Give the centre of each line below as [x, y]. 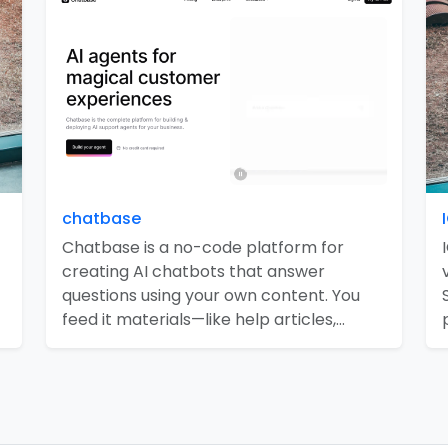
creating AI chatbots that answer [193, 272]
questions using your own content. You [211, 296]
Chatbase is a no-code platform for [203, 248]
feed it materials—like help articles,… [203, 320]
